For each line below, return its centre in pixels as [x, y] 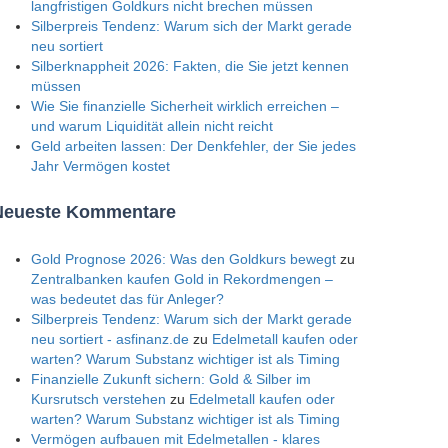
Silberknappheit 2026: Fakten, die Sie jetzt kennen [190, 66]
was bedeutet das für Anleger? [127, 299]
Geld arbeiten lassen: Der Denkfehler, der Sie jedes [193, 146]
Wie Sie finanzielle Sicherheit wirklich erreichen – [185, 106]
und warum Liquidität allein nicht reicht [152, 126]
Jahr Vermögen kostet [100, 166]
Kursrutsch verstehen [98, 399]
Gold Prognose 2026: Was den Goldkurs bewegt [183, 259]
